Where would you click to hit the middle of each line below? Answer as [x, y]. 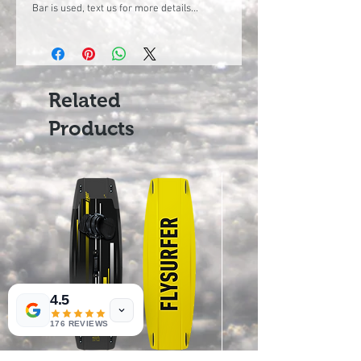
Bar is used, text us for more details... [115, 8]
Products [91, 128]
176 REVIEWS [79, 324]
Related [85, 100]
